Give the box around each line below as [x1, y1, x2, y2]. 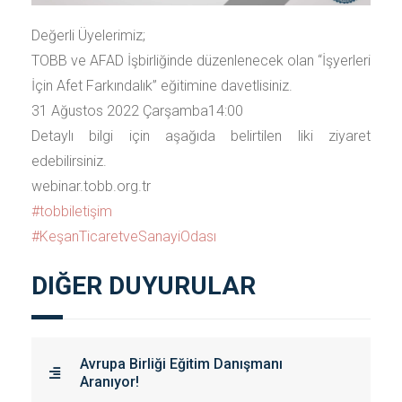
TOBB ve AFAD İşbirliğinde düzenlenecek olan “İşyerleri [31, 52, 371, 69]
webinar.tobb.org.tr [31, 178, 151, 195]
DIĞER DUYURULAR [31, 271, 256, 301]
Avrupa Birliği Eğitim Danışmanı [80, 355, 284, 372]
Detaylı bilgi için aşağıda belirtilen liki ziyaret [31, 127, 371, 144]
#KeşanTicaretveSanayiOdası [31, 228, 216, 245]
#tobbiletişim [31, 203, 112, 220]
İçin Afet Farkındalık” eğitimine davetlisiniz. [31, 77, 293, 94]
